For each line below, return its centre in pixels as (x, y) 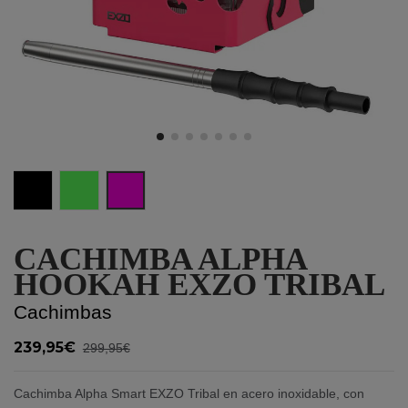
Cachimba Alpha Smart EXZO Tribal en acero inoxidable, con (189, 393)
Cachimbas (63, 312)
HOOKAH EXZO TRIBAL (199, 285)
